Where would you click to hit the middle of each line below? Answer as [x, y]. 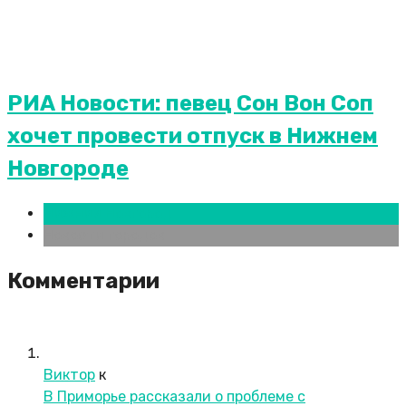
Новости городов [104, 235]
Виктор [69, 375]
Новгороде [68, 168]
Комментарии [83, 280]
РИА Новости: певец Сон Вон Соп [190, 103]
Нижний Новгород [108, 213]
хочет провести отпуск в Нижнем [193, 135]
